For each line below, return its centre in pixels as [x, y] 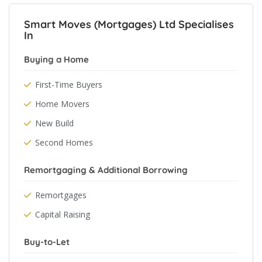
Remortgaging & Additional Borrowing [106, 170]
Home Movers [62, 104]
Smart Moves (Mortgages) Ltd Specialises [129, 24]
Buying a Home [56, 59]
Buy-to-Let [47, 242]
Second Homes [64, 142]
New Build [54, 123]
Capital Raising [63, 214]
